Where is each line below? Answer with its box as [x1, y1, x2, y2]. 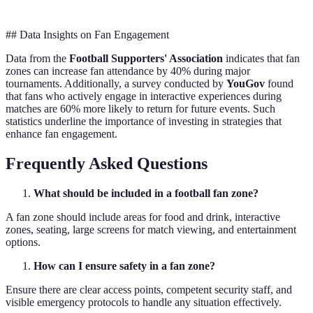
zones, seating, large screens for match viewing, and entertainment [6, 224, 296, 236]
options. [6, 236, 41, 249]
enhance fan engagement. [6, 128, 117, 140]
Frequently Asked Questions [6, 154, 208, 173]
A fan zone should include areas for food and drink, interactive [6, 211, 280, 224]
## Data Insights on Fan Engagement [6, 29, 169, 41]
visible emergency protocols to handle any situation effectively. [6, 296, 282, 309]
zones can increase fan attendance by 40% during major [6, 65, 250, 78]
